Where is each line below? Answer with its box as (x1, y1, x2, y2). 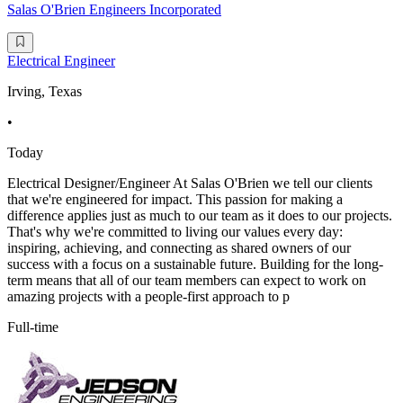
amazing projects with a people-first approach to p (7, 288, 290, 304)
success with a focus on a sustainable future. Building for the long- (7, 255, 383, 272)
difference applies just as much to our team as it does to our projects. (7, 207, 392, 223)
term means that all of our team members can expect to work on (7, 272, 366, 288)
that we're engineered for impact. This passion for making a (7, 191, 343, 207)
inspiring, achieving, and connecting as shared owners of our (7, 239, 351, 255)
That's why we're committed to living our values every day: (7, 223, 343, 239)
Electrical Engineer (7, 52, 115, 68)
